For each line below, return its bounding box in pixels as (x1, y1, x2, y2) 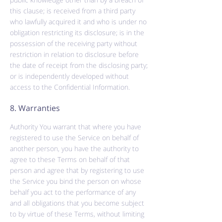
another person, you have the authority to (10, 144, 139, 153)
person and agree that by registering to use (10, 166, 144, 175)
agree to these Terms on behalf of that (10, 155, 130, 164)
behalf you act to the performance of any (10, 187, 136, 197)
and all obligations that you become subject (10, 198, 144, 208)
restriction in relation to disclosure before (10, 50, 139, 59)
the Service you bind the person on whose (10, 176, 141, 186)
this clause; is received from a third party (10, 6, 135, 15)
